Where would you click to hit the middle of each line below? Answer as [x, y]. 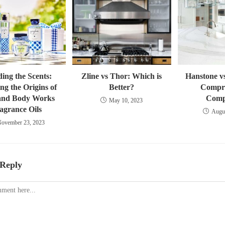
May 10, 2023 [126, 101]
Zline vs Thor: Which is [122, 76]
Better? [122, 87]
